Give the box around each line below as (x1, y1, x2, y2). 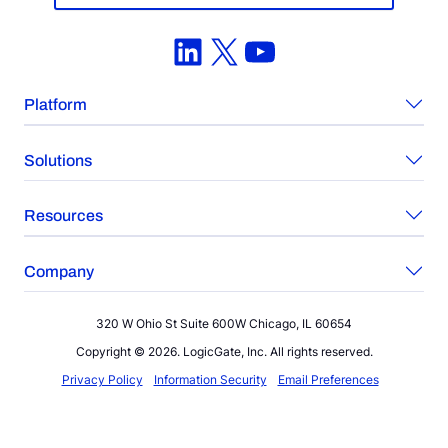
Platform (24, 96, 87, 113)
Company (24, 262, 94, 280)
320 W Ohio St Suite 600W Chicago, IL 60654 (96, 316, 352, 331)
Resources (24, 207, 103, 224)
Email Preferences (277, 372, 379, 387)
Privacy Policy (61, 372, 143, 387)
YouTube (241, 28, 386, 73)
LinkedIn (169, 28, 312, 73)
